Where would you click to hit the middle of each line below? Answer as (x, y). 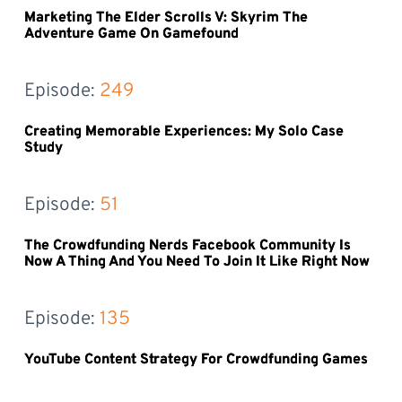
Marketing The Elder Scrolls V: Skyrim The (166, 17)
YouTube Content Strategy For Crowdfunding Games (196, 359)
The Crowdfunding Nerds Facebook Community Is (187, 245)
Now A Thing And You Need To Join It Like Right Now (197, 262)
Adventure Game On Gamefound (131, 34)
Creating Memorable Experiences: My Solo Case (184, 131)
